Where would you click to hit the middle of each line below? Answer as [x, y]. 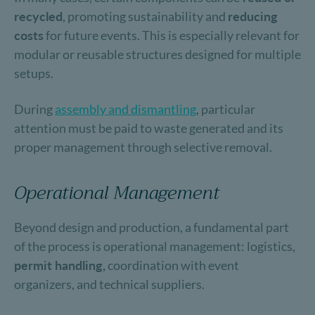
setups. [34, 73]
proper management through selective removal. [143, 147]
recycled [38, 16]
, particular [226, 109]
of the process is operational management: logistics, [155, 246]
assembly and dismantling [126, 109]
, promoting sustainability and [145, 16]
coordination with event [172, 265]
